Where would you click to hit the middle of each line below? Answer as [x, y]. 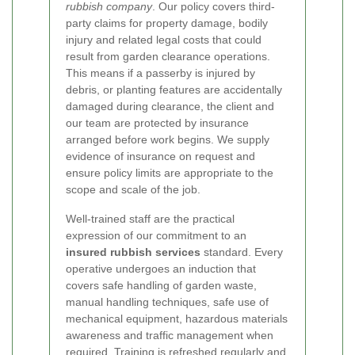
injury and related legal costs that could [164, 40]
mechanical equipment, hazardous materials [177, 319]
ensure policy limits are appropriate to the [170, 173]
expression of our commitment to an [156, 236]
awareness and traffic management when [170, 336]
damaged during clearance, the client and [170, 107]
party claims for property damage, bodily [167, 23]
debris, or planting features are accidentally [174, 90]
